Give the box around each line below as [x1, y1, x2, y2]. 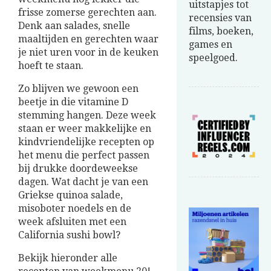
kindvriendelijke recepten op [18, 136, 154, 148]
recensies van [189, 12, 252, 24]
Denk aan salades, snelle [18, 20, 130, 32]
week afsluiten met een [18, 216, 126, 228]
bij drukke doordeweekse [18, 163, 138, 175]
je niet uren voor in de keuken [18, 47, 158, 59]
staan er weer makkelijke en [18, 123, 151, 135]
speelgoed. [189, 52, 238, 64]
